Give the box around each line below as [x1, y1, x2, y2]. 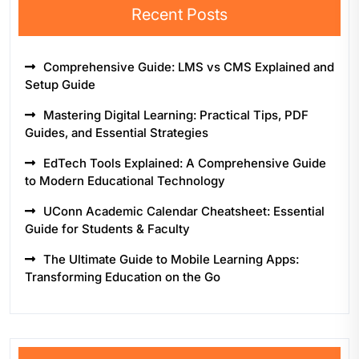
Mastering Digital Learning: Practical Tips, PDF [43, 107, 309, 123]
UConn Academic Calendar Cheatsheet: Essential [43, 204, 325, 219]
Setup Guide [25, 77, 95, 92]
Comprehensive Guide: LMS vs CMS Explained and [43, 59, 334, 75]
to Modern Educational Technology [25, 173, 225, 188]
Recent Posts [131, 5, 228, 24]
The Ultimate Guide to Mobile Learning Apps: [43, 252, 299, 267]
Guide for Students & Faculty [25, 221, 190, 236]
